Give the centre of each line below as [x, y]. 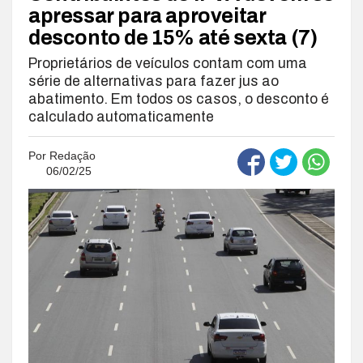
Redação [73, 155]
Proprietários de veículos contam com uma [168, 63]
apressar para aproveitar [147, 15]
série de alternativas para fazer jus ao [154, 81]
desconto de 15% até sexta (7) [173, 37]
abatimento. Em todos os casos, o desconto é [179, 99]
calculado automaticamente [121, 117]
